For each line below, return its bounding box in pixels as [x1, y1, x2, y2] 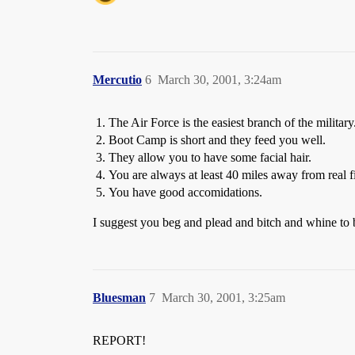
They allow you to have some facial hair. [109, 151, 311, 164]
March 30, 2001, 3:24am [158, 73, 281, 86]
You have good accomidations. [109, 185, 262, 199]
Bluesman [93, 291, 146, 304]
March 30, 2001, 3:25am [162, 291, 285, 304]
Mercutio [93, 73, 142, 86]
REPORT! [93, 334, 146, 347]
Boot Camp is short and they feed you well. [109, 133, 326, 147]
